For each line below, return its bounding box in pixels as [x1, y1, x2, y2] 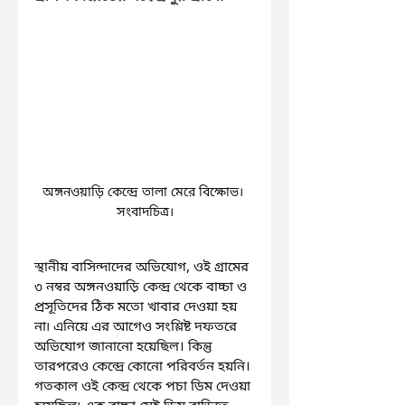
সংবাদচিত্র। [116, 204, 174, 222]
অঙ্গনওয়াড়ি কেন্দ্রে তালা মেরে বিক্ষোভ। [42, 184, 247, 202]
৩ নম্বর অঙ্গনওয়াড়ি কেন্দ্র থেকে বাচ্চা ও [34, 278, 250, 297]
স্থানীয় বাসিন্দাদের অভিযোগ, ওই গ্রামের [34, 259, 252, 278]
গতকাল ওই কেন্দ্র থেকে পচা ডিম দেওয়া [34, 378, 254, 397]
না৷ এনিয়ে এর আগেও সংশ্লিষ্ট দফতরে [34, 318, 240, 337]
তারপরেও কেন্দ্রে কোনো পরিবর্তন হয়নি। [34, 358, 254, 377]
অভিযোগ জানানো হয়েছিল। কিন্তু [34, 338, 216, 357]
